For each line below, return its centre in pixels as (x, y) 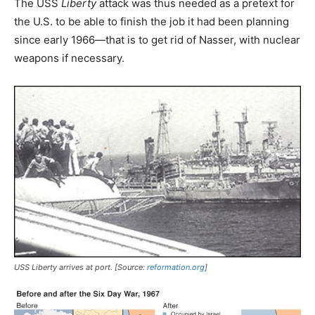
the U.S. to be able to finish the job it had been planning (152, 21)
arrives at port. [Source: (102, 267)
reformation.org (176, 267)
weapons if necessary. (69, 58)
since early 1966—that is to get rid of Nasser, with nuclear (157, 39)
